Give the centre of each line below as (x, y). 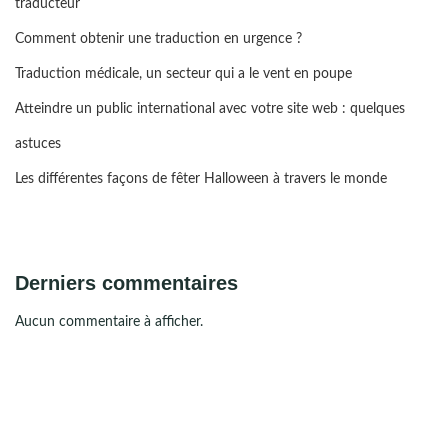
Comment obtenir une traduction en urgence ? (158, 38)
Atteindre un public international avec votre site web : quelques (210, 108)
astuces (38, 143)
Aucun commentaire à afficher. (109, 321)
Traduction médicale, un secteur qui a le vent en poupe (183, 73)
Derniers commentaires (126, 282)
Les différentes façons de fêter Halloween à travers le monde (201, 178)
